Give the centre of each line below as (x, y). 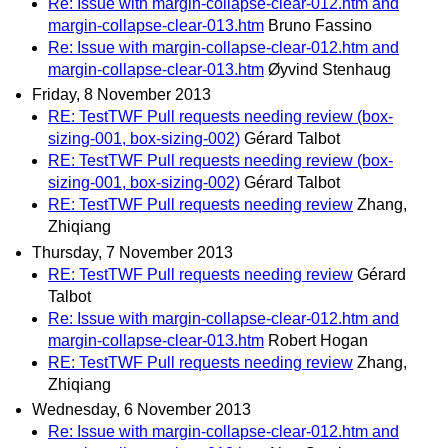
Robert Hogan (318, 340)
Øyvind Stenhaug (329, 70)
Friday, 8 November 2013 (121, 95)
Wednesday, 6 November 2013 (141, 409)
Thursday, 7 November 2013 (132, 252)
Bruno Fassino (320, 26)
